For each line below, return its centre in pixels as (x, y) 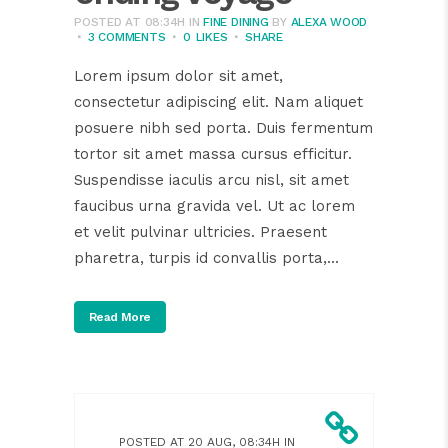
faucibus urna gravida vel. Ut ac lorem (214, 205)
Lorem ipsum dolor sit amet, (178, 75)
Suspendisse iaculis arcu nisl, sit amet (211, 179)
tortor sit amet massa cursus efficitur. (213, 153)
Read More (120, 316)
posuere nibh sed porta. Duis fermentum (223, 127)
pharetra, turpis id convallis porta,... (206, 257)
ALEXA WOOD (329, 21)
